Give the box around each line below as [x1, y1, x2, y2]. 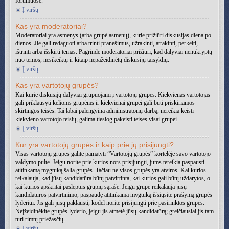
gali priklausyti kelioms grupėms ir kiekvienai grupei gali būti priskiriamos [15, 99, 195, 106]
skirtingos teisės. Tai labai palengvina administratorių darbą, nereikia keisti [15, 107, 194, 114]
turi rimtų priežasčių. [15, 216, 65, 223]
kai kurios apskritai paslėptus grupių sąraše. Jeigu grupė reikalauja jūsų [15, 183, 187, 190]
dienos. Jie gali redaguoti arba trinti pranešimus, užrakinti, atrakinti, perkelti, [15, 40, 198, 47]
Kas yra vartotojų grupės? [15, 81, 99, 89]
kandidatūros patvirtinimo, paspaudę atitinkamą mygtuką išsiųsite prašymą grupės [15, 191, 212, 198]
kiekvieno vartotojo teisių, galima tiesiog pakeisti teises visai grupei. [15, 116, 178, 123]
